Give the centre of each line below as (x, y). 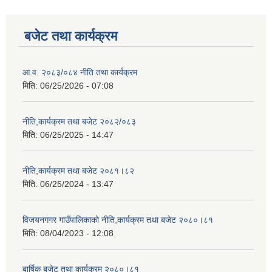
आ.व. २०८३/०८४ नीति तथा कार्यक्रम (80, 73)
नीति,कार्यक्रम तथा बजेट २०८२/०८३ (79, 122)
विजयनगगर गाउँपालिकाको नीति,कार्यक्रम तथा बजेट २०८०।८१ (118, 220)
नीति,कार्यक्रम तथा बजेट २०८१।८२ (78, 171)
